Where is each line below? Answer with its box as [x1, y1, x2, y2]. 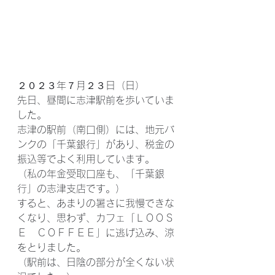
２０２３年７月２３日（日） [17, 80, 145, 91]
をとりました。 [17, 242, 86, 253]
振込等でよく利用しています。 [17, 154, 155, 165]
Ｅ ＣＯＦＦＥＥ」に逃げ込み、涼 [17, 228, 174, 238]
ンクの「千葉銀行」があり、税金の [17, 139, 174, 150]
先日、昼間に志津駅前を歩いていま [17, 95, 174, 106]
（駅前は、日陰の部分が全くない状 [17, 257, 174, 268]
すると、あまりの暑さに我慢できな [17, 198, 174, 209]
